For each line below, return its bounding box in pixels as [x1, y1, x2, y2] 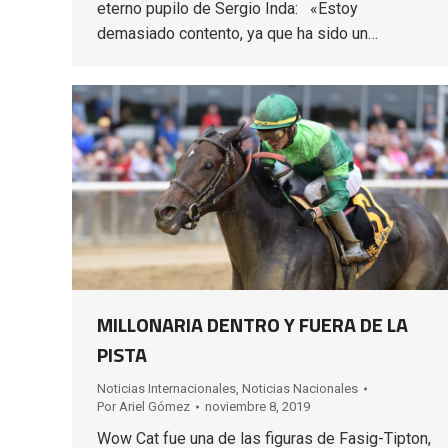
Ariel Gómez [119, 398, 190, 414]
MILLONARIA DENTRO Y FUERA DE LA [97, 308, 408, 340]
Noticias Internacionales [97, 380, 236, 396]
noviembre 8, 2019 [205, 398, 310, 414]
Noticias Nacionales [242, 380, 358, 396]
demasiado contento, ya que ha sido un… [97, 23, 378, 43]
